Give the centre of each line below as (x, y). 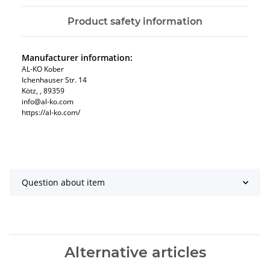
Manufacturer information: (77, 58)
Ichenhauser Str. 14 (54, 80)
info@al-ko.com (48, 102)
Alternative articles (135, 253)
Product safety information (135, 22)
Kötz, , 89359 (43, 91)
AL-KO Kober (43, 69)
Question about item (63, 183)
